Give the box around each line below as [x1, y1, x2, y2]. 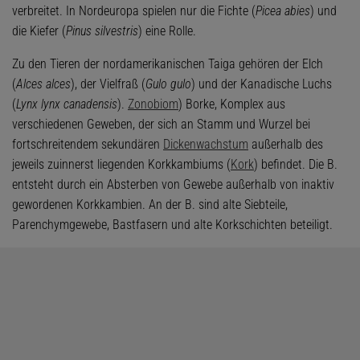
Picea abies [256, 3, 310, 19]
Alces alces [16, 76, 71, 92]
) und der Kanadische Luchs [191, 76, 332, 92]
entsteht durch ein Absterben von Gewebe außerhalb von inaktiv [12, 177, 334, 193]
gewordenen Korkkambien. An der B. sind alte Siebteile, [12, 197, 288, 213]
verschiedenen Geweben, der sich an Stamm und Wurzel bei [12, 117, 310, 133]
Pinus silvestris [66, 23, 138, 39]
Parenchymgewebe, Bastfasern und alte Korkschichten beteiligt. [12, 217, 333, 233]
